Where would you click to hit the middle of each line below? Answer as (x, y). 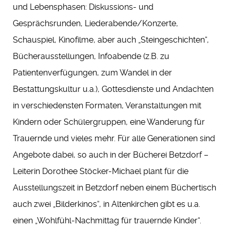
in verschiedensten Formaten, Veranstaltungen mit (107, 106)
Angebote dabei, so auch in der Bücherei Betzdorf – (111, 155)
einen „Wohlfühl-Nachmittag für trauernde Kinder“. (107, 221)
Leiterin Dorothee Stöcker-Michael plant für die (101, 171)
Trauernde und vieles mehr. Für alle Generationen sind (114, 139)
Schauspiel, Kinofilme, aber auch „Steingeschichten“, (111, 40)
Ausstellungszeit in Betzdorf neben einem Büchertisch (114, 188)
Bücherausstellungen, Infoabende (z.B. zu (91, 56)
